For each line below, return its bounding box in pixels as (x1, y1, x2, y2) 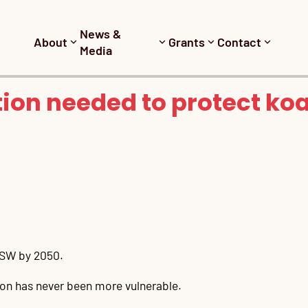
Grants (168, 34, 206, 49)
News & (80, 25, 122, 41)
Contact (217, 34, 262, 49)
